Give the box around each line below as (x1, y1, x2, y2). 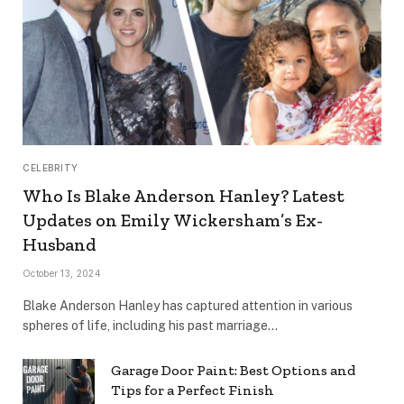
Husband (23, 233, 96, 255)
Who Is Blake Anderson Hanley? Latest (23, 184, 344, 207)
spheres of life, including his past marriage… (23, 317, 278, 333)
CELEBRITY (23, 161, 78, 173)
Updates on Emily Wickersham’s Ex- (23, 208, 323, 231)
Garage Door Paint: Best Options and (111, 361, 355, 379)
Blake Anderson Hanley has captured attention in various (23, 298, 353, 313)
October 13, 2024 (23, 267, 101, 279)
